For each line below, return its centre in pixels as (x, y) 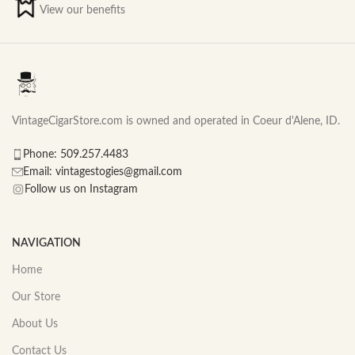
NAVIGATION (46, 244)
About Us (35, 324)
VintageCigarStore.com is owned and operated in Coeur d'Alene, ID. (176, 122)
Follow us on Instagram (81, 190)
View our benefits (82, 11)
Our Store (36, 298)
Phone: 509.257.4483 (76, 155)
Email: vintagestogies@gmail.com (103, 172)
